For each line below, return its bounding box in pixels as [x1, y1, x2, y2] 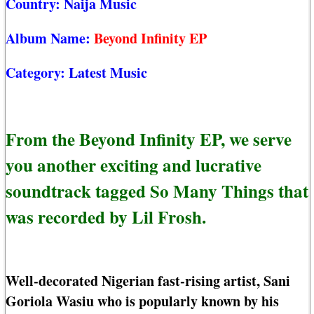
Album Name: [6, 28, 94, 49]
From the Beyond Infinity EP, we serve [6, 125, 292, 152]
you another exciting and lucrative [6, 151, 261, 178]
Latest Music [69, 62, 147, 83]
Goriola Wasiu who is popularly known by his [6, 291, 279, 312]
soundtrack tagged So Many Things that [6, 177, 308, 204]
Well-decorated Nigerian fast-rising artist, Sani [6, 271, 290, 292]
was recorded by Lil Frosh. [6, 203, 206, 230]
